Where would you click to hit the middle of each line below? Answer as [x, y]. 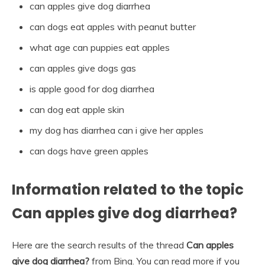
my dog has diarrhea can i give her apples [117, 130]
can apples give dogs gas [83, 68]
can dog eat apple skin [77, 110]
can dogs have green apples [89, 151]
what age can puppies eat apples [100, 48]
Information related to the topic [128, 190]
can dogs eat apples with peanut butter [113, 27]
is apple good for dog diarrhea [92, 89]
